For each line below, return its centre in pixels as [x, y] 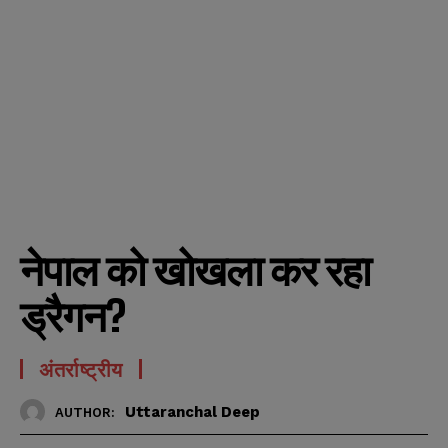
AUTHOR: [85, 412]
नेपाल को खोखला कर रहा [195, 270]
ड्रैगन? [72, 316]
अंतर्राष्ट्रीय [81, 369]
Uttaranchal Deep [192, 411]
